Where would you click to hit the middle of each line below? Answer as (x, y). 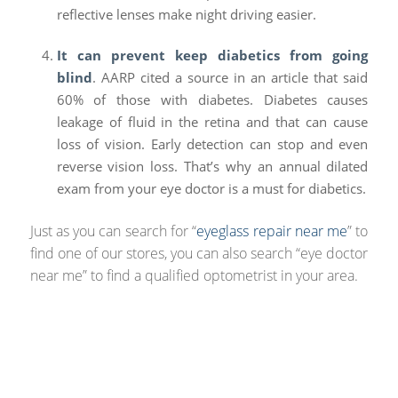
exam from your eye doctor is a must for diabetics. (211, 188)
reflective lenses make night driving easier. (186, 14)
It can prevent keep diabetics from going (212, 55)
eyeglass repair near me (272, 231)
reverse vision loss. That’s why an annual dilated (212, 166)
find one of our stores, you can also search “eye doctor (199, 253)
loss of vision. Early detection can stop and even (212, 143)
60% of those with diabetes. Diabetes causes (212, 99)
